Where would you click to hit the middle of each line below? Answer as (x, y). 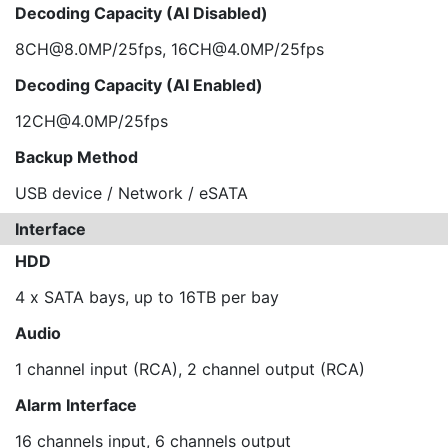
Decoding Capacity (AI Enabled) (139, 85)
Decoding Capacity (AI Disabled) (141, 13)
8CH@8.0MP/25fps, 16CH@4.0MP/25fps (169, 49)
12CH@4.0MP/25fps (91, 121)
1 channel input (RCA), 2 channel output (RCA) (190, 369)
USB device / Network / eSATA (131, 193)
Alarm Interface (76, 405)
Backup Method (76, 157)
